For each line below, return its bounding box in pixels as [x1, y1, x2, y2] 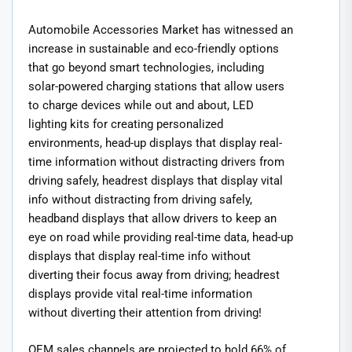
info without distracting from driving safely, [28, 192, 252, 207]
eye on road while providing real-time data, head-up [28, 230, 293, 245]
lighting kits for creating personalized [28, 117, 223, 132]
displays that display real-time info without [28, 249, 251, 264]
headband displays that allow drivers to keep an [28, 211, 277, 226]
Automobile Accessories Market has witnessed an [28, 23, 293, 38]
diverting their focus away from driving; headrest [28, 268, 280, 283]
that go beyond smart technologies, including [28, 60, 264, 75]
